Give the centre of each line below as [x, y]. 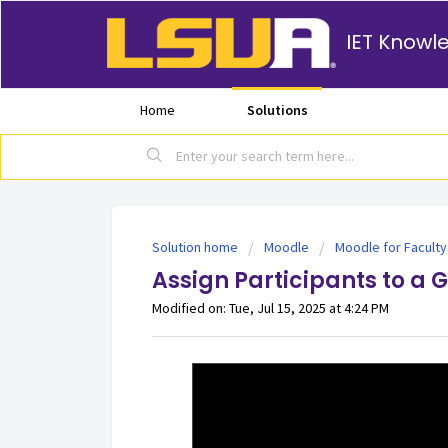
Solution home [196, 247]
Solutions [277, 110]
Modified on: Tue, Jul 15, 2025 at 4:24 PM [270, 308]
